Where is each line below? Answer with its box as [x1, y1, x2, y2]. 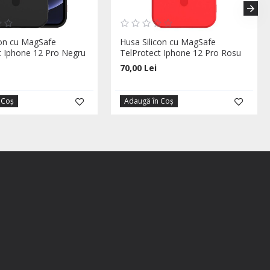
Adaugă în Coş [124, 96, 174, 107]
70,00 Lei [120, 62, 157, 74]
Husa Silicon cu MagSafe [120, 36, 216, 48]
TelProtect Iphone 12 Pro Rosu [120, 47, 242, 59]
